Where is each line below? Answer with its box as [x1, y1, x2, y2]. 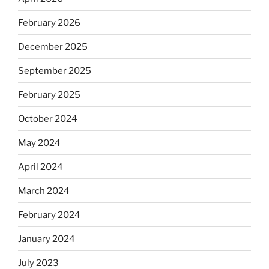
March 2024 [18, 185, 70, 196]
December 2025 [18, 41, 88, 52]
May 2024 [18, 137, 61, 148]
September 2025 [18, 65, 91, 76]
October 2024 [18, 113, 77, 124]
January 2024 [18, 233, 75, 244]
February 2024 [18, 209, 80, 220]
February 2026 [18, 17, 80, 28]
